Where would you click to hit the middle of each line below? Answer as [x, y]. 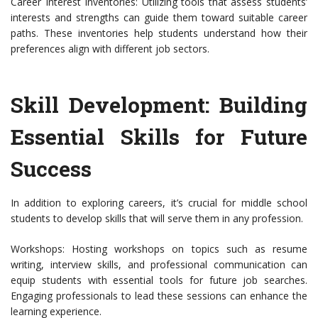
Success [51, 169]
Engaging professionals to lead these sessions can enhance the [159, 296]
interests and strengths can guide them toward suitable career [159, 18]
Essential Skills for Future [159, 137]
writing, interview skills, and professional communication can [159, 265]
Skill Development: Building [159, 105]
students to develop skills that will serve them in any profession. [157, 219]
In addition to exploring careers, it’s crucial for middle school [159, 203]
